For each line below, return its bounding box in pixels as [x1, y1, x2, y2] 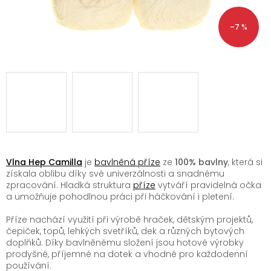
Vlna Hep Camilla [6, 155, 82, 168]
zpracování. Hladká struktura [6, 178, 133, 191]
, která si [228, 155, 263, 168]
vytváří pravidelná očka [155, 178, 261, 191]
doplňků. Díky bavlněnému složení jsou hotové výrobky [6, 236, 244, 249]
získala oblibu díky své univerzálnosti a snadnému [6, 167, 224, 180]
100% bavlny [175, 155, 228, 168]
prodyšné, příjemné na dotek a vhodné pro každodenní [6, 247, 248, 260]
